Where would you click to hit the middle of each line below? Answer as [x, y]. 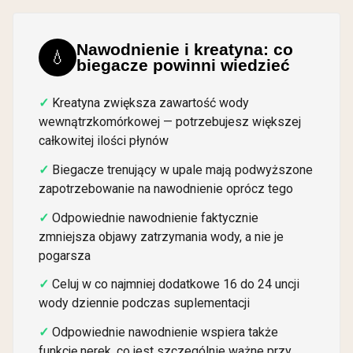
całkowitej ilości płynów [104, 141]
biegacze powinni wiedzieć [183, 65]
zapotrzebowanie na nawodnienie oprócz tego [166, 188]
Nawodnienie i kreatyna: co [185, 49]
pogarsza [65, 255]
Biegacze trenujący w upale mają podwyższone [182, 169]
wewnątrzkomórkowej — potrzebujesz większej [170, 122]
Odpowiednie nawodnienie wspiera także [165, 333]
